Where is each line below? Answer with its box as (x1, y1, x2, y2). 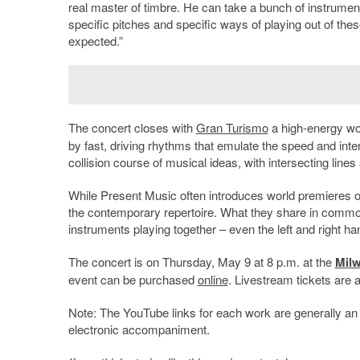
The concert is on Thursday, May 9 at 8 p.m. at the (67, 252, 335, 270)
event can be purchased (67, 270, 198, 288)
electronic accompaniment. (67, 320, 210, 337)
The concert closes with (67, 118, 196, 136)
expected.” (67, 31, 123, 49)
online (197, 270, 228, 288)
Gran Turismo (195, 118, 268, 136)
